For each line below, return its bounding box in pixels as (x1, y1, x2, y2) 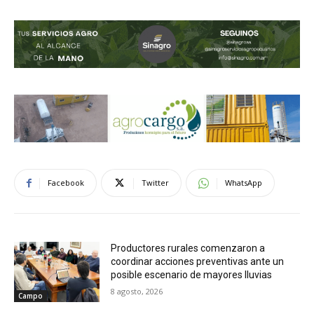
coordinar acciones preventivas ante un (111, 255, 285, 267)
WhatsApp (225, 177, 262, 188)
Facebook (48, 177, 84, 188)
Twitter (142, 177, 169, 188)
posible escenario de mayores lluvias (111, 268, 273, 280)
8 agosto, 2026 (111, 285, 163, 296)
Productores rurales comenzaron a (111, 242, 266, 254)
